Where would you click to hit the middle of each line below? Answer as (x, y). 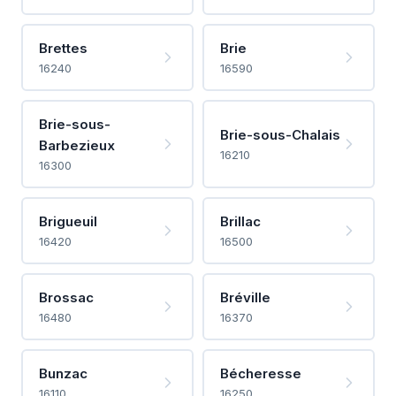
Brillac (240, 221)
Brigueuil (68, 221)
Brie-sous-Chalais (280, 134)
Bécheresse (260, 373)
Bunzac (63, 373)
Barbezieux (76, 145)
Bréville (245, 297)
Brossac (66, 297)
